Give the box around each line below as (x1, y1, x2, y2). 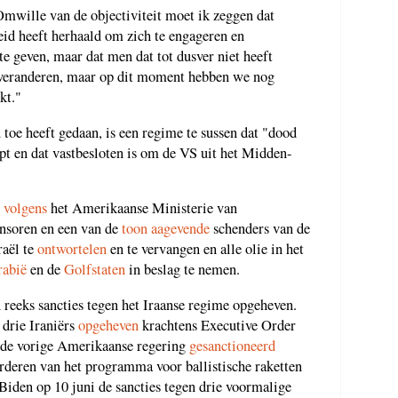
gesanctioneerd (189, 335, 275, 355)
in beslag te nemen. (125, 259, 240, 280)
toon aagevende (122, 219, 210, 239)
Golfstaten (64, 259, 125, 280)
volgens (4, 198, 47, 219)
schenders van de (210, 219, 310, 239)
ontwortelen (37, 239, 107, 259)
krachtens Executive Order (139, 314, 296, 335)
